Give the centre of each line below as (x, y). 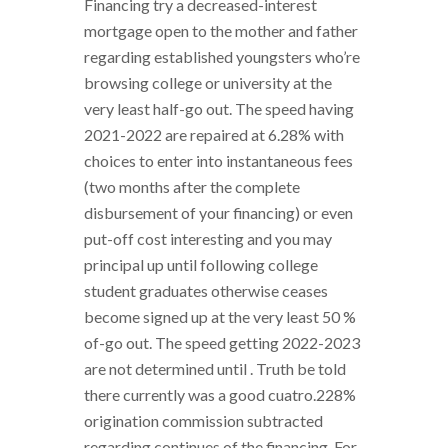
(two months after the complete (192, 187)
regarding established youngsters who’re (222, 57)
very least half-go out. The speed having (219, 109)
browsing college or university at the (208, 83)
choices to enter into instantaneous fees (218, 161)
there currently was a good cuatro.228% (220, 395)
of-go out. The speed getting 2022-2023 (222, 343)
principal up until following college (201, 265)
